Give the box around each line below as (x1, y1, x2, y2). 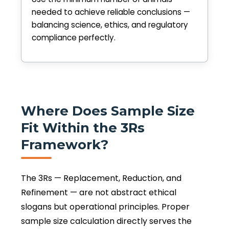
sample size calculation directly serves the (21, 215, 192, 227)
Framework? (21, 136, 108, 152)
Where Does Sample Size (21, 102, 195, 119)
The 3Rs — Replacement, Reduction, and (21, 172, 181, 184)
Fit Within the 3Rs (21, 119, 145, 135)
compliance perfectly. (32, 32, 116, 43)
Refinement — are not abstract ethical (21, 186, 176, 198)
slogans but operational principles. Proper (21, 200, 190, 213)
